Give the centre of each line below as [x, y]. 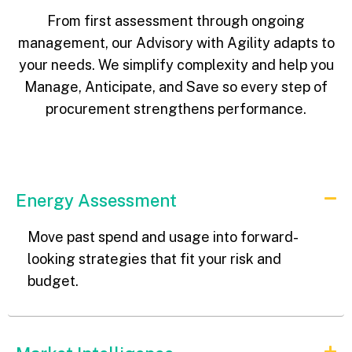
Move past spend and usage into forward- [163, 236]
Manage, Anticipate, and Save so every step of [176, 87]
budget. [53, 280]
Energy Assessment [96, 200]
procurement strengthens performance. [176, 109]
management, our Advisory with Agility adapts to [176, 43]
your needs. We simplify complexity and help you [176, 65]
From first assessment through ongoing [176, 21]
